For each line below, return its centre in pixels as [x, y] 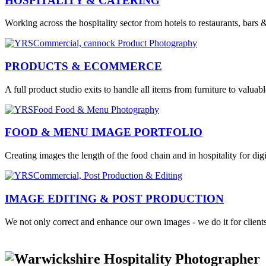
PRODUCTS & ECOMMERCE [83, 66]
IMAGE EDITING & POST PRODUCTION [114, 198]
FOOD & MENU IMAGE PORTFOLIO [104, 132]
